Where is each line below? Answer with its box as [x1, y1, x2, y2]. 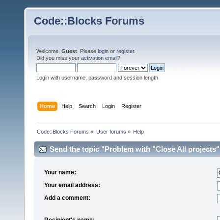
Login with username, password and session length [36, 75, 158, 81]
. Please [77, 48, 98, 54]
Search [79, 103, 96, 109]
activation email [81, 55, 117, 61]
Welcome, [36, 48, 61, 54]
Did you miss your [36, 55, 81, 61]
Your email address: [44, 182, 101, 189]
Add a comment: [44, 194, 91, 202]
